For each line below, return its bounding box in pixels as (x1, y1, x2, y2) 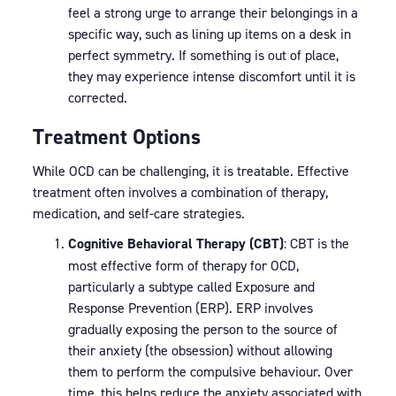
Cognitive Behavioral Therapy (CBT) (67, 234, 284, 253)
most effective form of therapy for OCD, (67, 256, 299, 274)
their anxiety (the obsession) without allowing (67, 341, 332, 359)
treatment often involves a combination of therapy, (32, 183, 328, 201)
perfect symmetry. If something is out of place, (67, 46, 339, 64)
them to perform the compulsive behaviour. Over (67, 362, 353, 380)
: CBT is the (283, 234, 349, 252)
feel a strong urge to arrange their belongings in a (67, 4, 358, 21)
